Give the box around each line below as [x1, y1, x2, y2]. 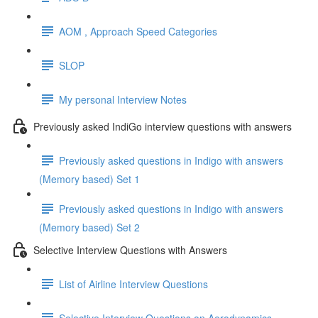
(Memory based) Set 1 [39, 172, 140, 186]
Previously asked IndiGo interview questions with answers [33, 119, 292, 133]
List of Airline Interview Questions [59, 276, 208, 291]
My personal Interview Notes [59, 92, 187, 106]
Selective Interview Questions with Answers [33, 242, 227, 257]
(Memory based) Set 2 [39, 220, 140, 234]
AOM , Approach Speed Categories [59, 23, 217, 38]
